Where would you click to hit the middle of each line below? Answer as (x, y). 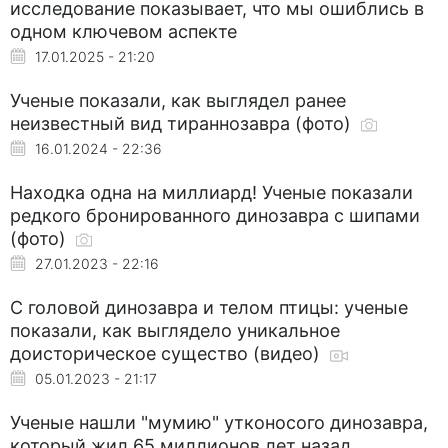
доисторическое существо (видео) (167, 353)
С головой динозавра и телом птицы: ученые (209, 307)
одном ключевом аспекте (123, 31)
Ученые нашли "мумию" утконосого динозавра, (219, 422)
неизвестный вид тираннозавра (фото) (183, 123)
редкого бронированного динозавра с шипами (215, 215)
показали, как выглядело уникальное (175, 330)
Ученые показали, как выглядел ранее (178, 100)
